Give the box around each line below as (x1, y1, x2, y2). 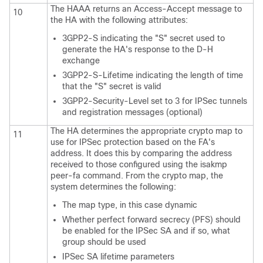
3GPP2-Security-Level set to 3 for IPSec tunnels (62, 96, 247, 106)
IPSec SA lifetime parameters (62, 251, 174, 261)
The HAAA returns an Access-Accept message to (50, 4, 242, 14)
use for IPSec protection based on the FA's (50, 137, 215, 147)
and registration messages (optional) (62, 107, 203, 117)
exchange (62, 55, 100, 65)
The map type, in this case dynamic (62, 200, 197, 210)
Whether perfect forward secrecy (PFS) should (62, 214, 241, 224)
